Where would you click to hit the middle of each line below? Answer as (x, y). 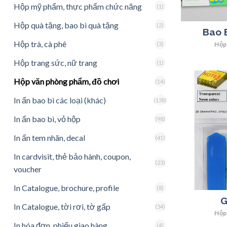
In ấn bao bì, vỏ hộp (47, 119)
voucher (28, 169)
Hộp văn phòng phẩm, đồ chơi (66, 81)
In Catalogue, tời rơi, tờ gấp (62, 206)
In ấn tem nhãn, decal (49, 137)
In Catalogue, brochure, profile (66, 187)
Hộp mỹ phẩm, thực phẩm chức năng (78, 6)
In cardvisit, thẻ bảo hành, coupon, (72, 156)
